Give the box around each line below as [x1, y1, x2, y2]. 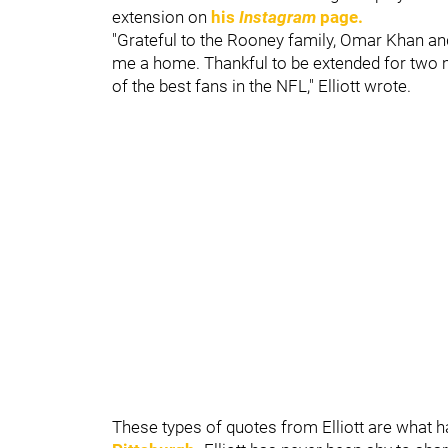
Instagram [239, 6, 316, 27]
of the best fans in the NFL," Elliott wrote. [112, 75, 411, 96]
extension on [112, 6, 211, 27]
